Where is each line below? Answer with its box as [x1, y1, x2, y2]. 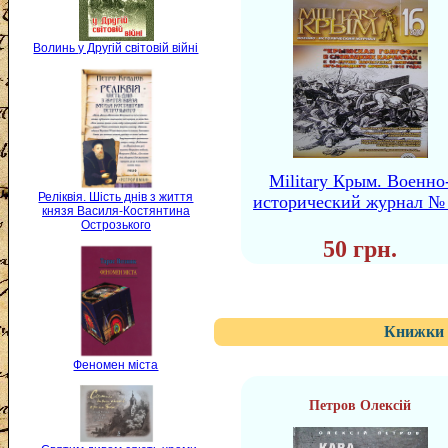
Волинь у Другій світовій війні [33, 40, 199, 55]
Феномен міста [73, 357, 159, 372]
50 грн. [323, 236, 398, 262]
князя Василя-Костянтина [42, 204, 190, 219]
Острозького [81, 218, 151, 233]
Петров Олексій [309, 398, 412, 413]
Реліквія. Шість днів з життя [38, 190, 194, 205]
